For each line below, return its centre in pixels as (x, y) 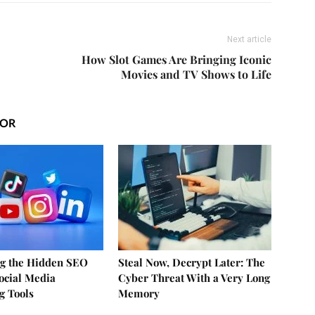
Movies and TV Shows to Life (196, 74)
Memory (139, 293)
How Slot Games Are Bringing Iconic (176, 59)
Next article (249, 39)
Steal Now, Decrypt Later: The (192, 262)
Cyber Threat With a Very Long (194, 277)
